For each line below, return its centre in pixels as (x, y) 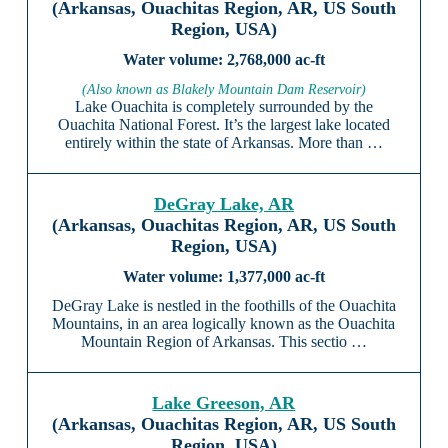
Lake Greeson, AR (224, 403)
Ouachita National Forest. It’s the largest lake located (223, 125)
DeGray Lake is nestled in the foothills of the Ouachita (223, 306)
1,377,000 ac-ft (275, 277)
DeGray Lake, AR (223, 204)
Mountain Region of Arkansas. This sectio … (223, 342)
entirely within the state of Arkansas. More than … (223, 143)
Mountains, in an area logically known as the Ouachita (224, 324)
